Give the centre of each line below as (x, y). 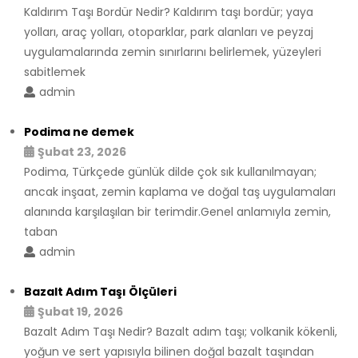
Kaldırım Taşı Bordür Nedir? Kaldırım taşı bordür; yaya (169, 12)
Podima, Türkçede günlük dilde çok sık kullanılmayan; (170, 171)
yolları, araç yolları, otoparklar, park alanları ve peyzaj (169, 32)
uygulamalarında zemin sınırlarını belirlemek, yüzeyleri (173, 52)
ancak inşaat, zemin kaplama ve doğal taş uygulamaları (180, 191)
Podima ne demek (79, 131)
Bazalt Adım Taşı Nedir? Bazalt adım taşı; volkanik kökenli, (181, 331)
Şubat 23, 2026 (82, 151)
